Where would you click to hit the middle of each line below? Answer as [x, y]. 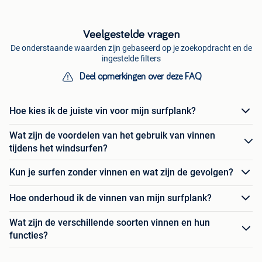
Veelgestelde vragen [131, 34]
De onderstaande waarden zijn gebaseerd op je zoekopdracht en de [131, 48]
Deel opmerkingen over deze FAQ [140, 76]
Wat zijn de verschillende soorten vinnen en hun [110, 222]
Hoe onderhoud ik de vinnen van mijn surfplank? [111, 198]
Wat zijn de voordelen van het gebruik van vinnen [112, 135]
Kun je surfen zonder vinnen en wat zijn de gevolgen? [121, 173]
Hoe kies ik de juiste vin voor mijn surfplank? [103, 111]
